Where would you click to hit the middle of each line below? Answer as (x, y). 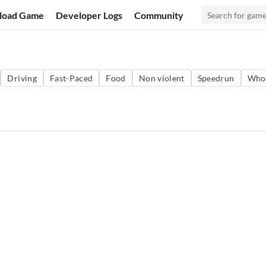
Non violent (161, 78)
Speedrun (216, 78)
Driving (22, 78)
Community (159, 15)
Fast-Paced (71, 78)
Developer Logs (89, 15)
